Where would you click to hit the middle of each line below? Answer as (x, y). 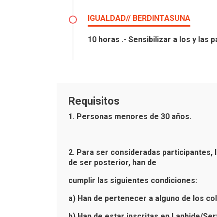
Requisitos (94, 101)
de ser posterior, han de (112, 163)
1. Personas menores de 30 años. (130, 116)
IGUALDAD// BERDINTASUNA (139, 18)
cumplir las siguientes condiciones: (133, 180)
